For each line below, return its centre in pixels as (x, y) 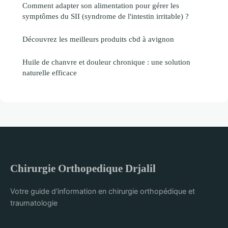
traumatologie (34, 203)
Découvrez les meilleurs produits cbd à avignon (98, 39)
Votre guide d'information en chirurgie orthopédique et (103, 191)
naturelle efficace (50, 72)
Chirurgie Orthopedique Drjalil (83, 168)
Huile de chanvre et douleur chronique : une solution (106, 62)
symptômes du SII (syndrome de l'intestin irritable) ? (106, 16)
